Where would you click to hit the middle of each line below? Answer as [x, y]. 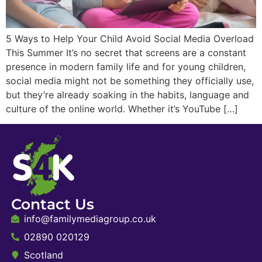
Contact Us [52, 204]
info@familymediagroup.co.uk [90, 219]
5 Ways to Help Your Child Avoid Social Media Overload [130, 38]
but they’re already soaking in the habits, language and [127, 94]
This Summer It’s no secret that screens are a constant [126, 52]
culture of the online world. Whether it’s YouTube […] [122, 108]
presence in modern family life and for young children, [126, 66]
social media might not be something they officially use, [130, 80]
